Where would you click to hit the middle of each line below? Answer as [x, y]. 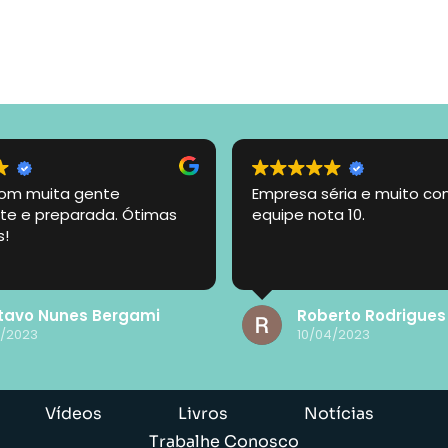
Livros [202, 413]
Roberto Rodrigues [371, 316]
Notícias [339, 413]
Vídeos [73, 413]
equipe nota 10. [308, 214]
